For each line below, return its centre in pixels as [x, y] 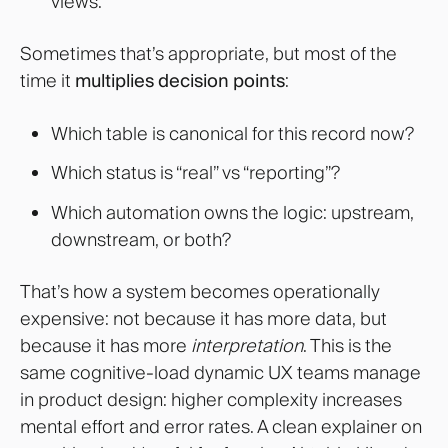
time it [47, 81]
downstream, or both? [140, 239]
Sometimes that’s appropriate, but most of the [208, 54]
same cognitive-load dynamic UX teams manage [220, 373]
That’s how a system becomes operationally [200, 292]
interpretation [247, 346]
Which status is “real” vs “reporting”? [195, 173]
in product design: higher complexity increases [211, 400]
